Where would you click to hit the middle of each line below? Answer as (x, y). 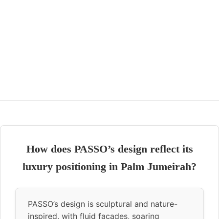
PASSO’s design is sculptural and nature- (103, 204)
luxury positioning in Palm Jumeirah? (109, 166)
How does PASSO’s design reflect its (109, 149)
